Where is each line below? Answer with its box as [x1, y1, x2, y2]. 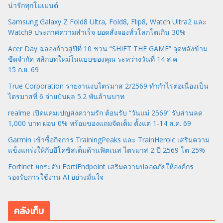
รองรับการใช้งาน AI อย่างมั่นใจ [8, 172, 104, 182]
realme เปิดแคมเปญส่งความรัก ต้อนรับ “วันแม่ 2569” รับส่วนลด [8, 108, 203, 117]
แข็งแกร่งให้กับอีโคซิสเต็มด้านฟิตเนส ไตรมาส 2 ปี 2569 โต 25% [8, 145, 205, 155]
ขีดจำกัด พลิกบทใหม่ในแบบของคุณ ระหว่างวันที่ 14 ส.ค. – [8, 54, 185, 64]
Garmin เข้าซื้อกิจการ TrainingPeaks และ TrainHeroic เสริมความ [8, 134, 210, 144]
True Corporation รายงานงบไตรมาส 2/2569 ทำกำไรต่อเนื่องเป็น [8, 81, 209, 91]
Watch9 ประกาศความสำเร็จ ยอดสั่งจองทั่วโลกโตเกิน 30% [8, 27, 186, 37]
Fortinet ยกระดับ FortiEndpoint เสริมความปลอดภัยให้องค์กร [8, 161, 194, 171]
